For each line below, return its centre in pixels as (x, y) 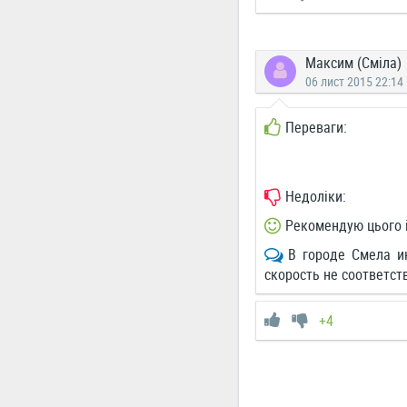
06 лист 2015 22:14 (354, 81)
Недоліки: (315, 196)
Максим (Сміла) (353, 63)
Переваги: (316, 127)
